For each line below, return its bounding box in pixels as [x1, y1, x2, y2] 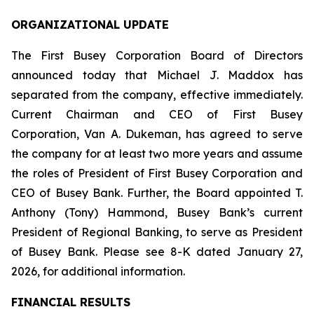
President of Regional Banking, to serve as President [11, 225, 303, 239]
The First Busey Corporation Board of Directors [11, 48, 303, 62]
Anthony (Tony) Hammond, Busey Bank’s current [11, 205, 303, 219]
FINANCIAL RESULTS [11, 295, 130, 309]
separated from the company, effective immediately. [11, 88, 303, 102]
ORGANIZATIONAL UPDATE [11, 18, 169, 32]
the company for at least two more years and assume [11, 146, 303, 161]
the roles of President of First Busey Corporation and [11, 166, 303, 180]
